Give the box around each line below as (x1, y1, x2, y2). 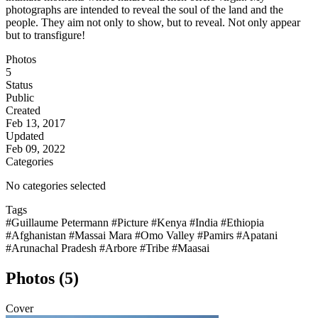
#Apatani (236, 229, 278, 242)
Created (6, 104, 40, 117)
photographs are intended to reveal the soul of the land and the (6, 4, 283, 16)
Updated (6, 130, 44, 143)
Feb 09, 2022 (6, 143, 65, 155)
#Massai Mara (69, 229, 135, 242)
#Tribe (140, 242, 172, 255)
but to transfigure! (6, 29, 85, 42)
